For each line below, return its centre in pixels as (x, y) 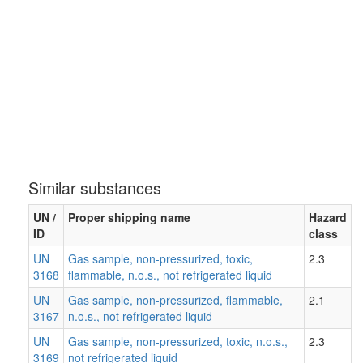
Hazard (328, 218)
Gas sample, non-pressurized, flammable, (175, 300)
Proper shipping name (129, 218)
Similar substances (95, 188)
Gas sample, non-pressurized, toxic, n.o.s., (178, 342)
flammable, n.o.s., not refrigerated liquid (170, 275)
